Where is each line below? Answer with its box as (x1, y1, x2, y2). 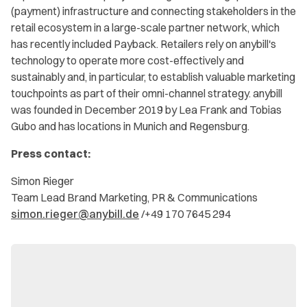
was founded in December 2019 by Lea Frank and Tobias (11, 103, 282, 116)
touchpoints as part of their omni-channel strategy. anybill (11, 86, 282, 100)
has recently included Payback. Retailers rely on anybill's (11, 37, 276, 51)
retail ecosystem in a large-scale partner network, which (11, 21, 280, 34)
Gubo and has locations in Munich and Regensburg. (11, 119, 249, 133)
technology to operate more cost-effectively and (11, 53, 244, 67)
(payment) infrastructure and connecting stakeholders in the (11, 4, 296, 18)
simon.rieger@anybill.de (11, 207, 139, 221)
